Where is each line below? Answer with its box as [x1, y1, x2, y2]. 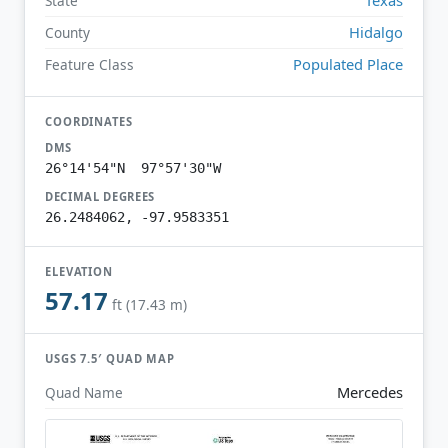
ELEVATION [45, 263, 114, 279]
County [45, 22, 90, 42]
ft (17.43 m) [112, 295, 187, 315]
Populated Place [293, 53, 403, 74]
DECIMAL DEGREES [45, 188, 156, 204]
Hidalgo [349, 21, 403, 42]
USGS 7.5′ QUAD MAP [45, 351, 176, 367]
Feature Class [45, 54, 134, 74]
